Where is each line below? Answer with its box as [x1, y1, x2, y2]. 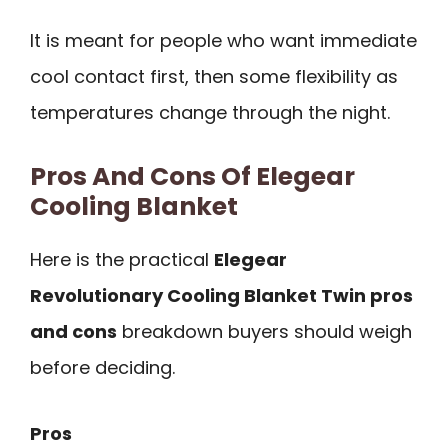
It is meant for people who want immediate [30, 27, 417, 53]
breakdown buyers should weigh [117, 318, 412, 344]
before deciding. [30, 354, 175, 380]
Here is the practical [30, 246, 214, 272]
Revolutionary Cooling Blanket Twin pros [30, 282, 413, 308]
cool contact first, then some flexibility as [30, 63, 398, 89]
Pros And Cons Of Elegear [30, 158, 355, 194]
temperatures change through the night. [30, 99, 390, 125]
